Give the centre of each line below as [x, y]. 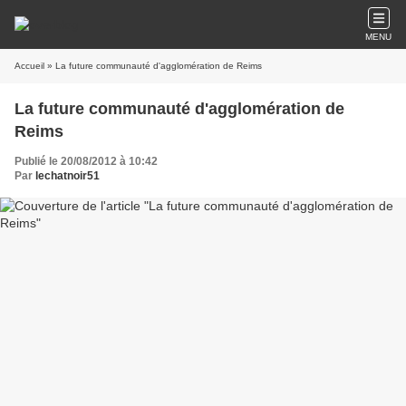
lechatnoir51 [68, 176]
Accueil [29, 66]
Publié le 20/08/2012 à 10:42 [86, 161]
